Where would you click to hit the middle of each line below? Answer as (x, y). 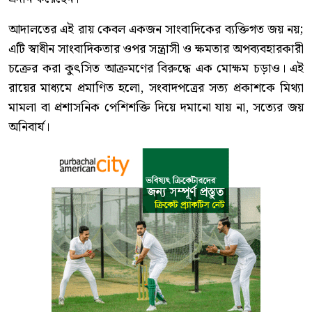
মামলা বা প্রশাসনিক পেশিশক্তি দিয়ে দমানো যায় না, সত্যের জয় (156, 107)
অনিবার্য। (29, 127)
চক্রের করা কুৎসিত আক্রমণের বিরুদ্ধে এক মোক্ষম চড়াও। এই (156, 68)
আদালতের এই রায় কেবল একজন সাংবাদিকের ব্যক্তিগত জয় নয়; (156, 29)
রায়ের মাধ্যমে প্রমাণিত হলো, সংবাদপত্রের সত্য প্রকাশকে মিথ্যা (156, 88)
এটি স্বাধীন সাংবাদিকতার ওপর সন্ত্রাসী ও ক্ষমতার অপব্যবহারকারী (156, 49)
